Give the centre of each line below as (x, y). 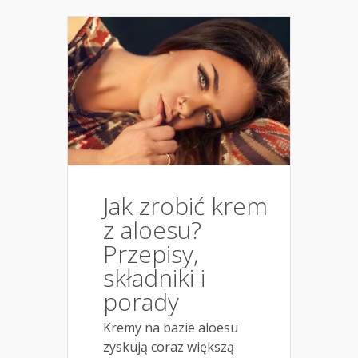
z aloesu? (152, 229)
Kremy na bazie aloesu (171, 327)
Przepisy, (151, 253)
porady (141, 301)
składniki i (154, 277)
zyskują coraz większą (169, 346)
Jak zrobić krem (185, 205)
